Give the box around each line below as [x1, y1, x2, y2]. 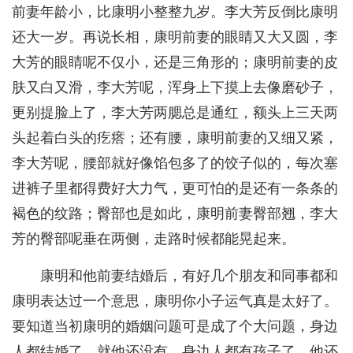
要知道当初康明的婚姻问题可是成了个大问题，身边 [12, 318, 338, 335]
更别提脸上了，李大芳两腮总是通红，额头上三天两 [12, 105, 338, 121]
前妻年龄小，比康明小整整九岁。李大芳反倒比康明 [12, 4, 338, 20]
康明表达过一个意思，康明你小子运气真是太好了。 [12, 293, 338, 310]
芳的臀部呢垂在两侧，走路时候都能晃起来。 [12, 231, 295, 247]
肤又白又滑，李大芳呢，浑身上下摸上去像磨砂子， [12, 80, 338, 96]
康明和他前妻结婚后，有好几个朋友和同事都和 [40, 268, 338, 284]
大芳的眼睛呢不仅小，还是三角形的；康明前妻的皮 [12, 54, 338, 71]
